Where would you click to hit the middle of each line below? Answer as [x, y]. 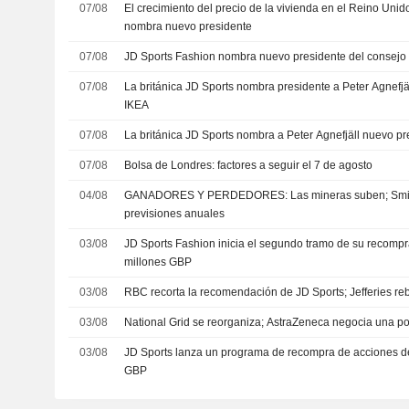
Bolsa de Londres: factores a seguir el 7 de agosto [249, 165]
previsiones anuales [175, 213]
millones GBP [158, 262]
